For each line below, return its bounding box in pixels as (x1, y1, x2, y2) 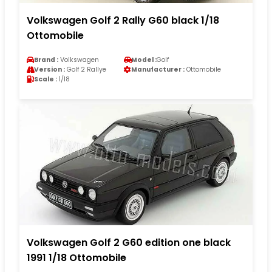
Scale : (34, 75, 57, 84)
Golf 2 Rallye (65, 65, 106, 75)
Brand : (34, 55, 58, 65)
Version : (34, 65, 65, 75)
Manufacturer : (131, 65, 185, 75)
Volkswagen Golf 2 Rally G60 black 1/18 (27, 13, 219, 28)
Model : (131, 55, 157, 65)
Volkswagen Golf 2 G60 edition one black (27, 236, 231, 250)
